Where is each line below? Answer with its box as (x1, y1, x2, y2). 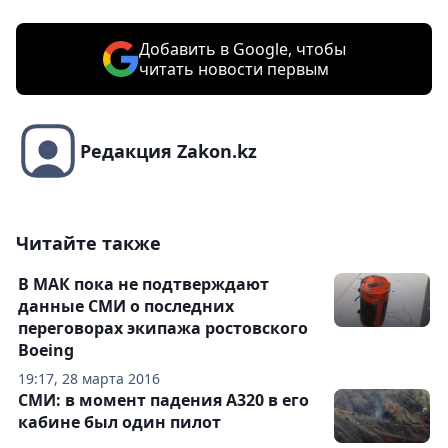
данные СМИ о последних (18, 295, 234, 318)
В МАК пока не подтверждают (18, 273, 269, 296)
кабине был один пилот (18, 411, 221, 434)
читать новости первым (138, 58, 329, 81)
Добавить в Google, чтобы (138, 38, 346, 61)
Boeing (18, 339, 74, 362)
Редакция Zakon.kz (80, 139, 257, 164)
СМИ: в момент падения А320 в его (18, 389, 309, 412)
